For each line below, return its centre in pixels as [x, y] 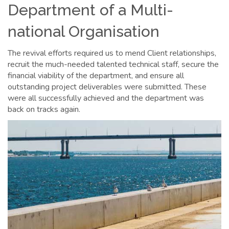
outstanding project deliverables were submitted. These [107, 87]
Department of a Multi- [90, 10]
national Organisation [84, 31]
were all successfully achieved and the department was [106, 98]
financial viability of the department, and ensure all [96, 76]
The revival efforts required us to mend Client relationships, [112, 53]
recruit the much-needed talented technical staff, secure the [113, 64]
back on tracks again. [44, 109]
